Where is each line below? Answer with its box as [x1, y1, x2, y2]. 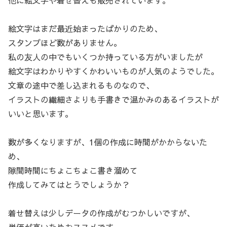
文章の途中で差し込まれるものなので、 [8, 80, 154, 91]
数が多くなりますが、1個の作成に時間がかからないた [8, 136, 207, 148]
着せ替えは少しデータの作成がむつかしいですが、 [8, 207, 195, 219]
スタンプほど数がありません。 [8, 37, 122, 49]
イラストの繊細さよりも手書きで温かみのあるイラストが [8, 94, 219, 105]
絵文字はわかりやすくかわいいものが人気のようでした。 [8, 65, 219, 77]
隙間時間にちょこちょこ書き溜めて [8, 165, 138, 176]
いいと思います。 [8, 108, 73, 120]
